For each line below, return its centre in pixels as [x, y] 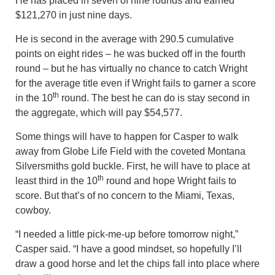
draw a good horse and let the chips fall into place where [137, 263]
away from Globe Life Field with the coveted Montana [130, 151]
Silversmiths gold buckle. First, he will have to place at [133, 166]
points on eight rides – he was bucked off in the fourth [130, 53]
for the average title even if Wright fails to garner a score [136, 83]
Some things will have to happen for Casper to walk [127, 136]
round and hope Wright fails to [170, 180]
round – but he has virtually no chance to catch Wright [131, 68]
